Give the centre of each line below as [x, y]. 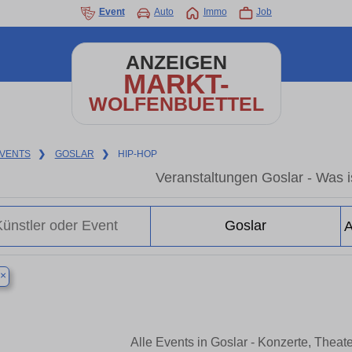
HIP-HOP [138, 154]
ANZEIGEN [176, 62]
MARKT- [176, 84]
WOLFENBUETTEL [176, 104]
